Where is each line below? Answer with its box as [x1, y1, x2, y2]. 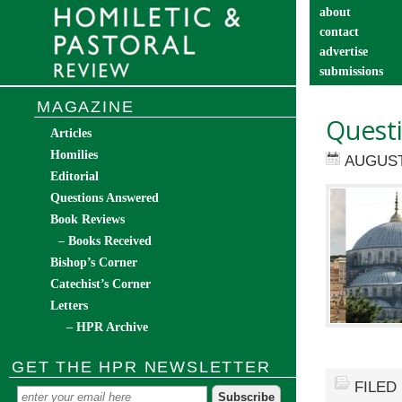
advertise [319, 45, 368, 58]
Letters [50, 299, 88, 312]
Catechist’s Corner [50, 277, 151, 291]
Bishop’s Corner [50, 256, 137, 269]
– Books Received [58, 234, 152, 248]
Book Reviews [50, 213, 125, 226]
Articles [50, 127, 92, 140]
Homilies [50, 148, 98, 162]
